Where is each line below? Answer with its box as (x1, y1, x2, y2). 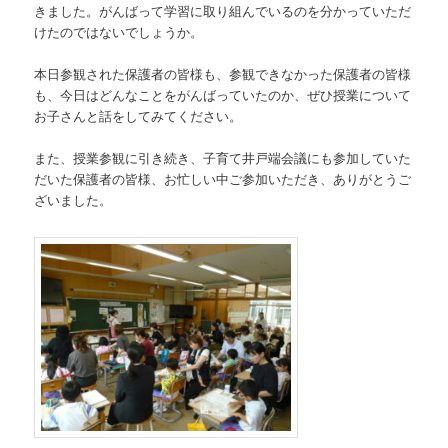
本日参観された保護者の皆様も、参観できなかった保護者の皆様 (34, 64, 412, 84)
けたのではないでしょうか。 (34, 22, 204, 42)
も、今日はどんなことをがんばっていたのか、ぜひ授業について (34, 85, 412, 105)
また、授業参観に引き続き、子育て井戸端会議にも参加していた (34, 148, 412, 168)
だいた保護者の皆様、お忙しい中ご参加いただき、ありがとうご (34, 169, 412, 189)
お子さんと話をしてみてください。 (34, 106, 243, 126)
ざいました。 (34, 190, 113, 210)
